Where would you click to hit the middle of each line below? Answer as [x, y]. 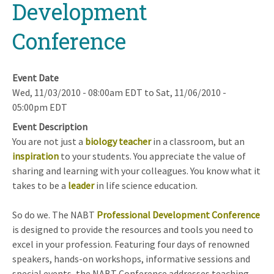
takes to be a [40, 185]
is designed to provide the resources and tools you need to [133, 229]
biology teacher [118, 141]
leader [81, 185]
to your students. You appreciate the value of [152, 156]
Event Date [35, 77]
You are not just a [49, 141]
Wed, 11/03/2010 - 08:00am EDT [77, 92]
